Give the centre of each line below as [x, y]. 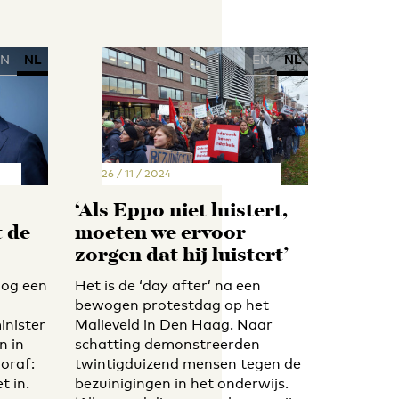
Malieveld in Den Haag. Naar [173, 324]
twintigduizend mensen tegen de [187, 363]
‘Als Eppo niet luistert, [181, 211]
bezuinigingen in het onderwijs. [181, 383]
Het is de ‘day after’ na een [167, 285]
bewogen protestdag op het [171, 305]
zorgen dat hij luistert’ [181, 256]
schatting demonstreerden [167, 344]
